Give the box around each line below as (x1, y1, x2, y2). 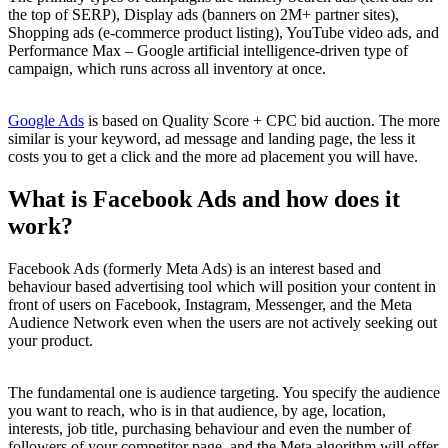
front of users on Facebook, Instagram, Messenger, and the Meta (8, 296, 412, 314)
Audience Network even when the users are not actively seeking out (8, 314, 437, 332)
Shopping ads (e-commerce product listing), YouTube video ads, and (8, 24, 439, 42)
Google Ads (8, 112, 84, 130)
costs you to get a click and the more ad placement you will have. (8, 148, 418, 166)
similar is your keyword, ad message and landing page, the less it (8, 130, 415, 148)
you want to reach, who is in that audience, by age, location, (8, 402, 386, 420)
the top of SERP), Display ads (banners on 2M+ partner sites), (8, 6, 399, 24)
